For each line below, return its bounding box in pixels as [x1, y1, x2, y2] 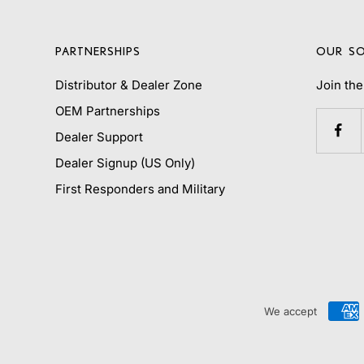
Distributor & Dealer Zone [55, 77, 202, 93]
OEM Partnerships [55, 103, 160, 119]
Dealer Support [55, 129, 143, 145]
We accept [264, 305, 317, 318]
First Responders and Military [55, 181, 225, 197]
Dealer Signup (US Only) [55, 155, 195, 171]
